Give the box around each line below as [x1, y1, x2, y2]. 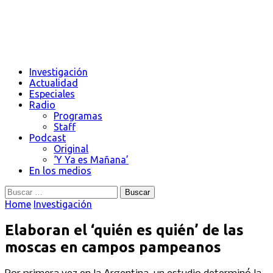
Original [54, 143, 88, 154]
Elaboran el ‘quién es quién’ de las [5, 221, 244, 238]
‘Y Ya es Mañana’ [54, 154, 129, 165]
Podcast [29, 132, 66, 143]
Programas [54, 110, 102, 121]
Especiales [29, 88, 75, 99]
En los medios [29, 165, 91, 176]
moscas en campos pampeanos [5, 238, 221, 255]
